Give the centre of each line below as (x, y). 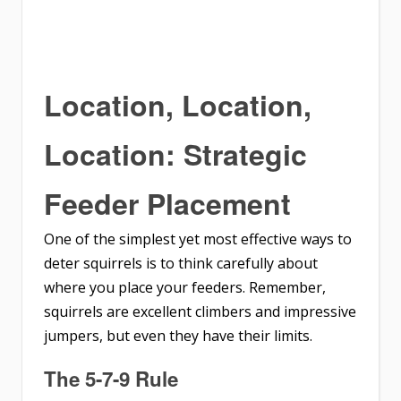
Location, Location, (178, 104)
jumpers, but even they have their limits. (178, 335)
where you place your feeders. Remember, (185, 287)
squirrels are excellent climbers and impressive (200, 311)
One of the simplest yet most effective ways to (198, 239)
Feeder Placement (167, 203)
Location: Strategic (175, 154)
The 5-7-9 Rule (111, 378)
